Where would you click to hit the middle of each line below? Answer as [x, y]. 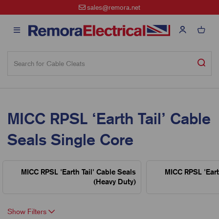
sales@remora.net [114, 7]
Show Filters [28, 212]
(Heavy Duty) [115, 182]
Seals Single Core [70, 140]
